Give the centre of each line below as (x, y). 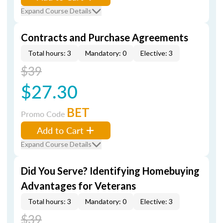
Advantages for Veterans (78, 186)
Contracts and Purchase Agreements (105, 37)
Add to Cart (60, 130)
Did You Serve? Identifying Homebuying (110, 171)
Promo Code (44, 114)
